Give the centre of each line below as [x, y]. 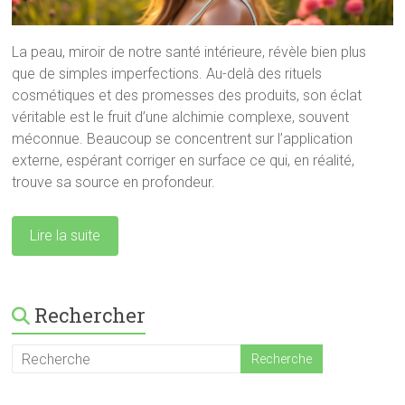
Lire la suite [66, 236]
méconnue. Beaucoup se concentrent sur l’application [183, 139]
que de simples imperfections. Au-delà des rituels [167, 74]
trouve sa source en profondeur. [114, 183]
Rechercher [90, 316]
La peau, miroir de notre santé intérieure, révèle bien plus [189, 52]
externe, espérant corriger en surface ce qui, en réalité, [184, 161]
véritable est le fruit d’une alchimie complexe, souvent [181, 118]
